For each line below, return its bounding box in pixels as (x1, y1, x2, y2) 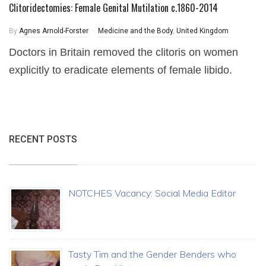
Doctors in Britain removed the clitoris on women (9, 46, 238, 58)
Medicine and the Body (98, 27, 173, 35)
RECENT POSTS (9, 134, 77, 145)
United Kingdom (176, 27, 229, 35)
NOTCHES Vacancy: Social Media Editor (68, 187, 236, 199)
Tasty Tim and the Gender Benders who (68, 248, 236, 260)
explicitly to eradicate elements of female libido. (9, 64, 232, 76)
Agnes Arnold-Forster (19, 27, 88, 35)
